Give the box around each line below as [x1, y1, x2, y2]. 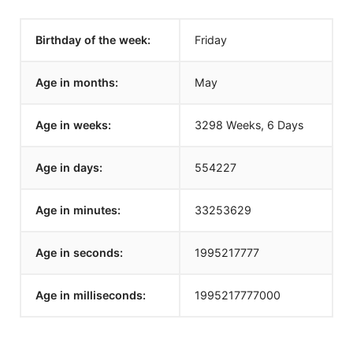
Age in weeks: [35, 118, 111, 132]
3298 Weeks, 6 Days [195, 118, 303, 132]
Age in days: [35, 161, 102, 174]
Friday [195, 33, 227, 46]
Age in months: [35, 76, 118, 89]
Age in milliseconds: [35, 288, 146, 302]
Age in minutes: [35, 203, 121, 217]
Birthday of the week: [35, 33, 150, 46]
